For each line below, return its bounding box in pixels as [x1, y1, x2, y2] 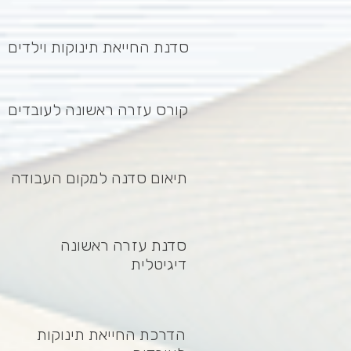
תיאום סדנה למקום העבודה [11, 168, 187, 187]
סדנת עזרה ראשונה [60, 235, 186, 255]
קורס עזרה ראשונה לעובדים [8, 100, 188, 119]
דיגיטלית [131, 254, 186, 273]
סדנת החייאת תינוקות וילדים [4, 37, 189, 56]
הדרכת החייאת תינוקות [37, 324, 186, 344]
